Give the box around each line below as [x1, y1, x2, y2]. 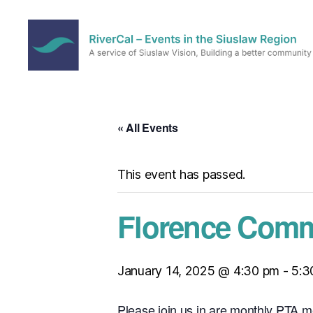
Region [27, 161, 68, 177]
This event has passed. [117, 166, 246, 182]
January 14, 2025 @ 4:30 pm [117, 263, 279, 278]
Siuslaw [27, 146, 72, 161]
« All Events [117, 119, 178, 136]
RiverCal [27, 69, 78, 85]
